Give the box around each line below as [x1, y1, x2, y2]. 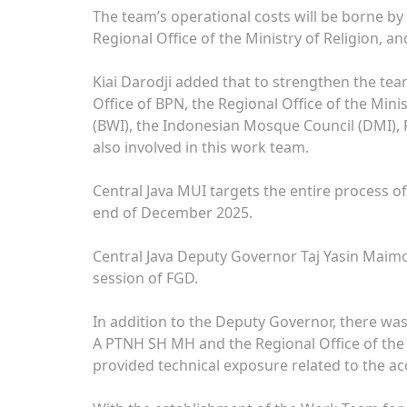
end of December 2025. [93, 203, 253, 223]
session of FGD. [93, 268, 198, 288]
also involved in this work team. [93, 137, 309, 157]
